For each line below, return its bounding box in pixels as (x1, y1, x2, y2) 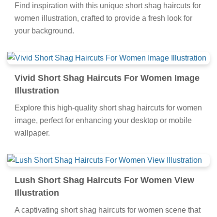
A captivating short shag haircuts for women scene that (15, 205, 201, 214)
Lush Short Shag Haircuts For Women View (15, 175, 194, 185)
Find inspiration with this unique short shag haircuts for (15, 1, 201, 10)
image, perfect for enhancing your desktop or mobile (15, 116, 192, 124)
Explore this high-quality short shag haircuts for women (15, 103, 202, 112)
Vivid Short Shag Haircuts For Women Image (15, 73, 200, 83)
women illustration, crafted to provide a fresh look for (15, 14, 192, 22)
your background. (15, 26, 74, 35)
